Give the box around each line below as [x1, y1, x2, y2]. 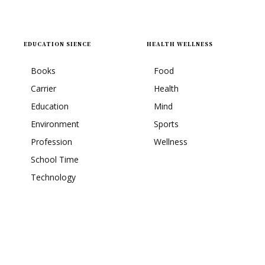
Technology [31, 171, 76, 183]
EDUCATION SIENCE [24, 40, 91, 48]
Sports [154, 118, 179, 130]
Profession [31, 135, 72, 147]
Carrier [31, 82, 56, 94]
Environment [31, 118, 79, 130]
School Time [31, 153, 79, 165]
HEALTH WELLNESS [147, 40, 213, 48]
